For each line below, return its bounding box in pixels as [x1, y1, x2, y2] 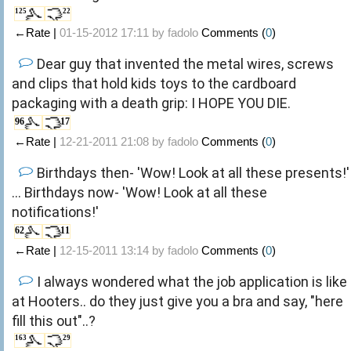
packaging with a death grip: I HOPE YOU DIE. [12, 94, 291, 111]
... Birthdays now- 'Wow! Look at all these [12, 183, 267, 201]
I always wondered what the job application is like [37, 273, 347, 290]
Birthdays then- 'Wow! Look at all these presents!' [37, 164, 349, 181]
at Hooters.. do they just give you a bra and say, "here [12, 292, 343, 309]
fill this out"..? [12, 312, 96, 329]
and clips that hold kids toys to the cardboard [12, 74, 296, 92]
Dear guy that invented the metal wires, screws [37, 55, 334, 72]
